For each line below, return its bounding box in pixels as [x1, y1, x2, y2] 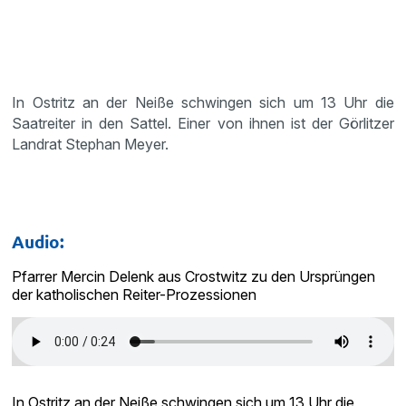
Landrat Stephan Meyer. [12, 134, 169, 153]
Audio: [12, 229, 65, 253]
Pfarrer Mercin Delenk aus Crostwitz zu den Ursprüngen [12, 266, 376, 285]
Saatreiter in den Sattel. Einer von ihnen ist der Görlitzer [12, 113, 394, 132]
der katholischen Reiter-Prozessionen [12, 285, 257, 304]
